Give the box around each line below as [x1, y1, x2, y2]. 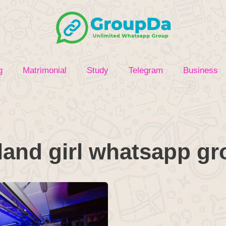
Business [183, 66, 218, 75]
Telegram [129, 66, 163, 75]
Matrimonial [23, 66, 67, 75]
